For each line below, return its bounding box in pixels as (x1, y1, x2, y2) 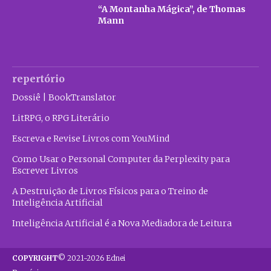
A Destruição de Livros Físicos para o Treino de (12, 186, 208, 197)
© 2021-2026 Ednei (58, 253, 125, 263)
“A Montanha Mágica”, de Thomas (98, 4, 246, 15)
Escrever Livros (12, 165, 78, 177)
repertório (12, 73, 65, 85)
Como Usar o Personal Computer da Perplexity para (12, 154, 230, 165)
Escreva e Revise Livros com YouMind (12, 133, 169, 145)
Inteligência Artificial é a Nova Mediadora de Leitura (12, 218, 232, 229)
